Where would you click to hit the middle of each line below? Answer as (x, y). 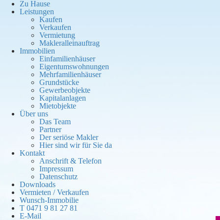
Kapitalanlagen (63, 98)
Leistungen (37, 12)
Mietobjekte (58, 106)
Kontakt (32, 153)
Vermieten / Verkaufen (54, 192)
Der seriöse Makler (69, 137)
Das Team (55, 122)
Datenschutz (58, 177)
